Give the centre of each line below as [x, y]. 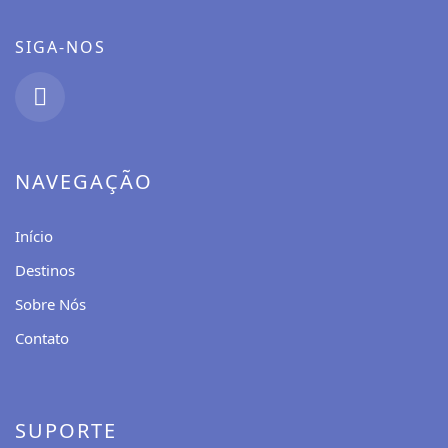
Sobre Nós [50, 304]
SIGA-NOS [60, 47]
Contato [42, 338]
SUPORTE [66, 431]
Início [34, 236]
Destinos [45, 270]
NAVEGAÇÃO [84, 182]
